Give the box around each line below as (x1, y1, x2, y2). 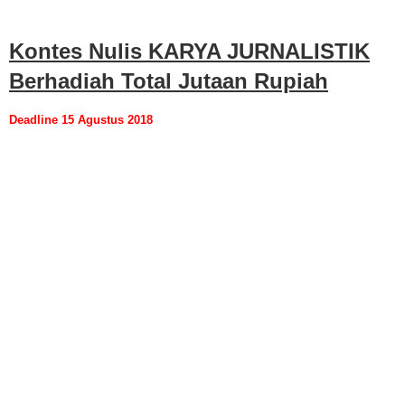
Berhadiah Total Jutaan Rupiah (9, 68, 328, 93)
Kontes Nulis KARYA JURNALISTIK (9, 38, 370, 63)
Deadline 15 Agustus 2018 (9, 112, 153, 127)
